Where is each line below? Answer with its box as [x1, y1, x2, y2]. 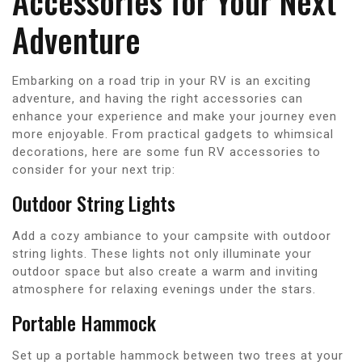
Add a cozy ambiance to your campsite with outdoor [12, 228, 331, 243]
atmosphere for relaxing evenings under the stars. [12, 281, 316, 297]
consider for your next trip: [12, 162, 175, 177]
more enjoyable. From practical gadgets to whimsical [12, 126, 334, 141]
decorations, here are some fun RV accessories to [12, 144, 321, 159]
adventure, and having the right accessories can [12, 90, 303, 106]
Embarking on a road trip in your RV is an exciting [12, 73, 311, 88]
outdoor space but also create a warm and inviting [12, 263, 318, 279]
